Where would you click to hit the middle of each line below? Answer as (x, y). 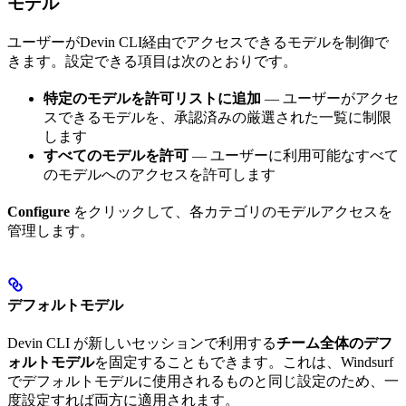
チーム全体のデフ (334, 343)
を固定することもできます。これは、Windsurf (244, 362)
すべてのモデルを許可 (116, 155)
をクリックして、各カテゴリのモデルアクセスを (231, 211)
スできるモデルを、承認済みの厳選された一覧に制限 (217, 117)
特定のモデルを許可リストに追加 (152, 98)
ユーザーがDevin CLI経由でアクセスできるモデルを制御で (198, 42)
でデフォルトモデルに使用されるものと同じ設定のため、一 (203, 382)
